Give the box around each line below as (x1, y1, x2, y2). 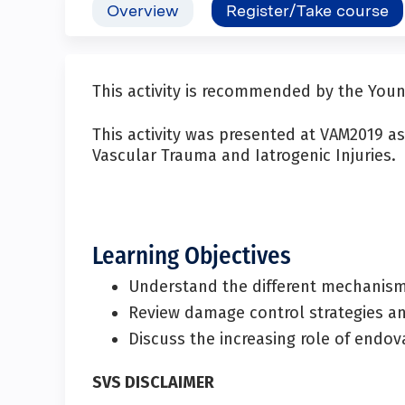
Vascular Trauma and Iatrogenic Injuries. (92, 145, 396, 165)
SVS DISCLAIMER (92, 372, 214, 393)
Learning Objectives (92, 246, 291, 271)
